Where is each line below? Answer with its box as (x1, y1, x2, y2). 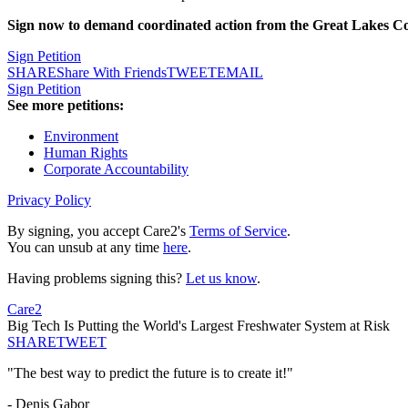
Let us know (186, 270, 257, 287)
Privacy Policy (7, 192, 91, 209)
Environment (44, 128, 118, 145)
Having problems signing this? (7, 270, 186, 287)
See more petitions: (7, 97, 124, 114)
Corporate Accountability (44, 161, 189, 178)
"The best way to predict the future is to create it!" (7, 365, 293, 382)
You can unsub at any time (7, 240, 163, 256)
